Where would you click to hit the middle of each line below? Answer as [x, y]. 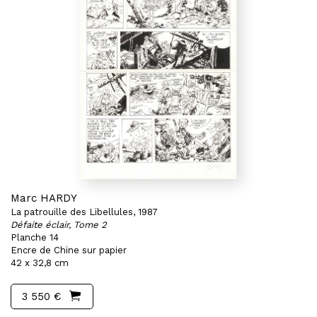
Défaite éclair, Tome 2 [59, 225]
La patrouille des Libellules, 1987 [84, 212]
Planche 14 [35, 237]
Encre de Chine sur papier [69, 250]
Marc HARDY [44, 198]
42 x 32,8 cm [40, 263]
